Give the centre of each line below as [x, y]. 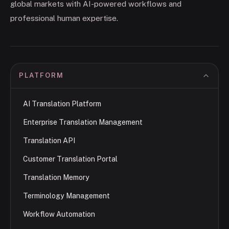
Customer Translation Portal [70, 159]
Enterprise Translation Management [83, 122]
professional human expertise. [64, 18]
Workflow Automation [59, 214]
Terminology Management [66, 196]
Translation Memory [56, 178]
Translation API [49, 141]
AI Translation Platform [62, 104]
